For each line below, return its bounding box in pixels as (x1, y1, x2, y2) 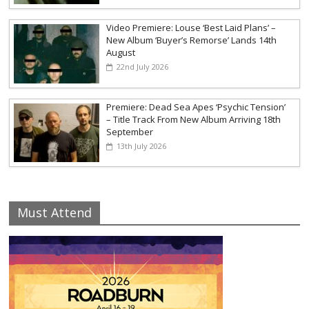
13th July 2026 (117, 140, 167, 151)
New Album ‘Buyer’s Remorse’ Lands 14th (106, 33, 277, 46)
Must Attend (17, 204, 92, 221)
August (106, 46, 136, 59)
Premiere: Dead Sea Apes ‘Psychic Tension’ (106, 100, 286, 113)
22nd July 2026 (117, 61, 169, 72)
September (106, 125, 154, 138)
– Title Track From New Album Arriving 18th (106, 112, 281, 126)
